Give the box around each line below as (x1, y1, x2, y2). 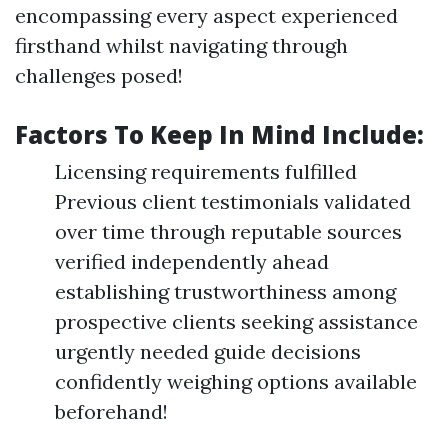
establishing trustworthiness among (55, 278, 396, 304)
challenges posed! (15, 62, 183, 88)
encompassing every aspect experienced (15, 2, 398, 28)
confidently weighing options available (55, 368, 417, 394)
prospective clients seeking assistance (55, 308, 418, 334)
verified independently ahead (55, 248, 329, 274)
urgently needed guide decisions (55, 338, 361, 364)
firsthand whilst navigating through (15, 32, 348, 58)
